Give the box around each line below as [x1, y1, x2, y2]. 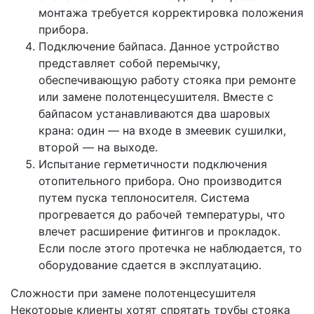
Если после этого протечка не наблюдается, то [39, 241, 302, 256]
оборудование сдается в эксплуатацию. [39, 258, 261, 273]
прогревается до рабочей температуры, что [39, 207, 285, 222]
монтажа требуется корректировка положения [39, 6, 303, 20]
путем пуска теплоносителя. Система [39, 191, 250, 205]
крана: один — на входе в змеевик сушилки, [39, 123, 286, 138]
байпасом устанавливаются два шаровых [39, 107, 271, 121]
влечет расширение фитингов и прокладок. [39, 224, 280, 239]
